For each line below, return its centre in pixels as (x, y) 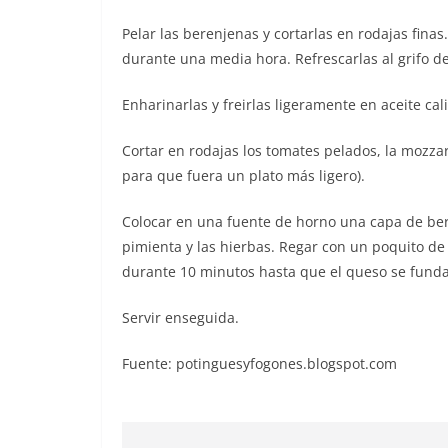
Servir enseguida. (180, 317)
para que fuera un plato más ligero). (243, 175)
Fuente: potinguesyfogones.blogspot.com (259, 363)
